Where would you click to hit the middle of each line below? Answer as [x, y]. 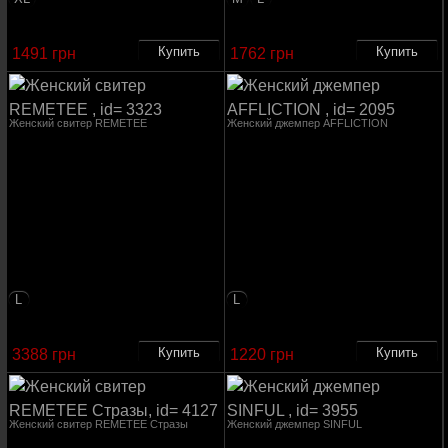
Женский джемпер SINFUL [294, 424]
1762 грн [261, 53]
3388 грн [43, 354]
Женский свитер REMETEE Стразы [98, 424]
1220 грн [261, 354]
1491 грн [43, 53]
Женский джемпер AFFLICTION [307, 123]
